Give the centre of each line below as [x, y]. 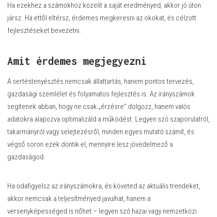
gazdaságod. [26, 157]
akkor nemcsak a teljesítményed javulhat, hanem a [79, 199]
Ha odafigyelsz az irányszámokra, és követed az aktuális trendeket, [104, 186]
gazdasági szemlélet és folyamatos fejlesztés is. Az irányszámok [101, 94]
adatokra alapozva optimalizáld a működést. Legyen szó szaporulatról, [108, 119]
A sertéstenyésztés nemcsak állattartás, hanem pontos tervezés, [101, 81]
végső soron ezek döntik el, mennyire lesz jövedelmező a [90, 144]
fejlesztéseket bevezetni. [44, 31]
